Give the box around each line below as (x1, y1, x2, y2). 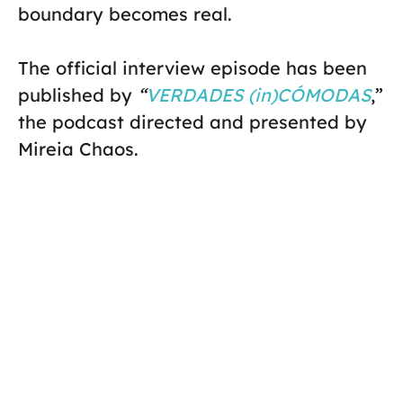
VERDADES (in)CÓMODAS (146, 84, 371, 107)
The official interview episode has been (18, 57, 367, 80)
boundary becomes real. (18, 3, 232, 26)
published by (18, 84, 138, 107)
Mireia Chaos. (18, 138, 139, 161)
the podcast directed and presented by (18, 111, 367, 134)
